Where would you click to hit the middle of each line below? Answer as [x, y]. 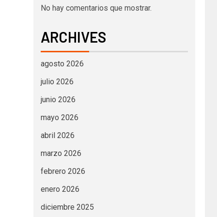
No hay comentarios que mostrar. [96, 8]
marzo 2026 [61, 153]
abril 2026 [57, 135]
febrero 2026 [63, 171]
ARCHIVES [73, 37]
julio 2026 [57, 81]
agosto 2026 [62, 63]
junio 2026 [58, 99]
